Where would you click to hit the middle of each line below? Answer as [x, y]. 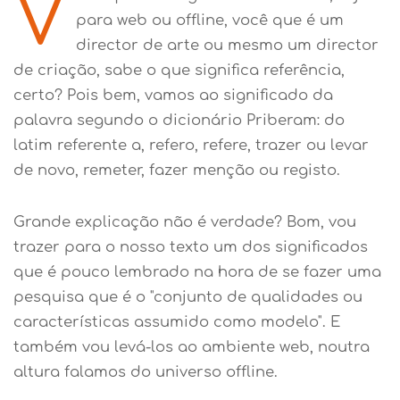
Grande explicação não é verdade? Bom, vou [185, 222]
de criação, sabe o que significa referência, [179, 71]
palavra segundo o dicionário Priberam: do [179, 121]
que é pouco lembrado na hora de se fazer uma [197, 272]
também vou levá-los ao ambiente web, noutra [192, 347]
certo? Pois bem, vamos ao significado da [173, 96]
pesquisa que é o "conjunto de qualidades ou [188, 297]
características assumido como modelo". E [177, 322]
